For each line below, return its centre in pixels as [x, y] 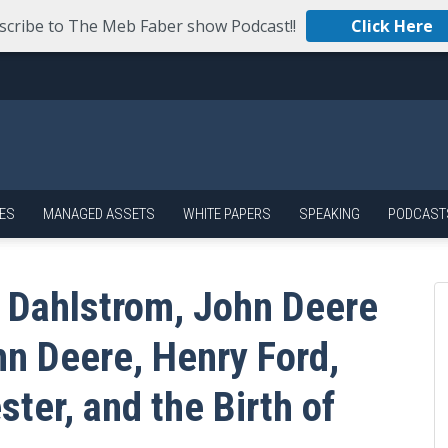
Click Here [392, 26]
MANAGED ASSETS [99, 214]
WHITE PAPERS [227, 214]
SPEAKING [329, 214]
